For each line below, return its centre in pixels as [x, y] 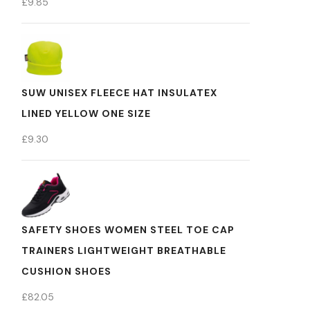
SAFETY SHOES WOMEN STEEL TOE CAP [128, 230]
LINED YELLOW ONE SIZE [86, 113]
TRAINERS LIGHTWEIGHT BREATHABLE [124, 250]
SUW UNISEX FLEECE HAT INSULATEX [119, 93]
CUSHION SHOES [66, 271]
